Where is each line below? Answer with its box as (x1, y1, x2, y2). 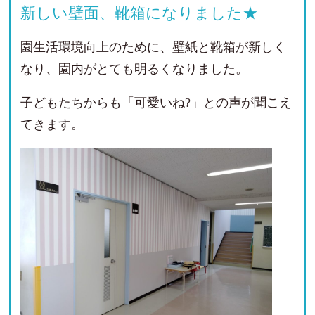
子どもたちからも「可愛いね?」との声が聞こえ (20, 96, 292, 110)
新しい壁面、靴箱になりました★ (20, 4, 258, 22)
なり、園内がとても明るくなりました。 (20, 61, 248, 76)
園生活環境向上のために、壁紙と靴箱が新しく (20, 39, 286, 54)
